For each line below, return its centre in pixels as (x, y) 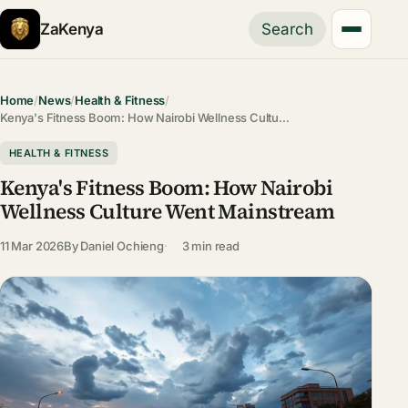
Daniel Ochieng (122, 245)
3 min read (210, 245)
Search (288, 29)
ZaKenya (72, 29)
